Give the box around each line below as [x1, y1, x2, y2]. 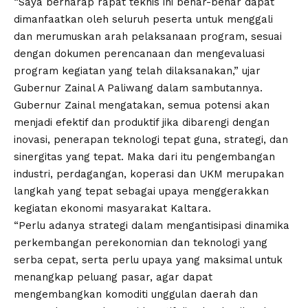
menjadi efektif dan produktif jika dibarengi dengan [14, 116, 269, 129]
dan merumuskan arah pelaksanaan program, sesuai [14, 30, 282, 43]
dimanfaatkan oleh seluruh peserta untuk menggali [14, 13, 273, 26]
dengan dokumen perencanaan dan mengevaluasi [14, 47, 265, 60]
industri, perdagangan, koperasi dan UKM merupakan [14, 168, 284, 181]
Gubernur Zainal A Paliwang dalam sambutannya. [14, 82, 263, 95]
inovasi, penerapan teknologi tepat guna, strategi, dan [14, 133, 288, 146]
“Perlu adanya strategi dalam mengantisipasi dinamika [14, 219, 289, 232]
